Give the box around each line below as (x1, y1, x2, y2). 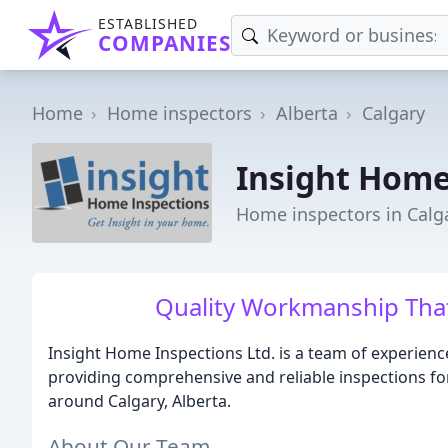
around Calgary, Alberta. (48, 390, 231, 412)
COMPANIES (98, 29, 231, 57)
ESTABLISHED (98, 14, 198, 33)
